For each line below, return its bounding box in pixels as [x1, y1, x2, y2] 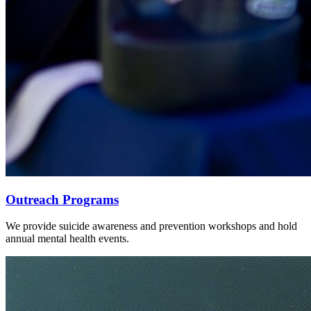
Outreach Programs [6, 192, 119, 207]
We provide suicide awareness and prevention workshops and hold [6, 220, 297, 233]
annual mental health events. [6, 233, 129, 245]
